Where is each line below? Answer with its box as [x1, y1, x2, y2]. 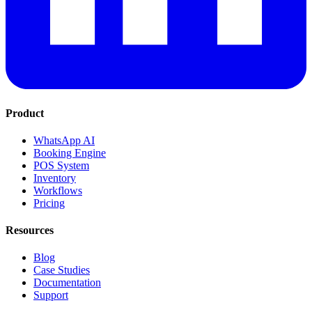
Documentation [33, 276, 101, 289]
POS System [33, 159, 89, 171]
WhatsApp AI [33, 134, 95, 146]
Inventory [33, 171, 76, 184]
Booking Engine [33, 146, 106, 159]
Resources [6, 224, 54, 237]
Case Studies [33, 264, 90, 276]
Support [33, 289, 68, 302]
